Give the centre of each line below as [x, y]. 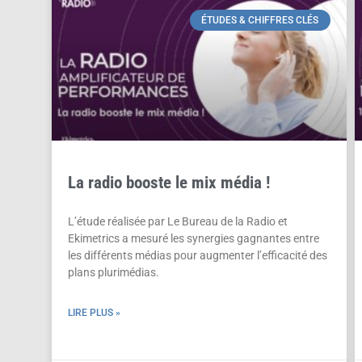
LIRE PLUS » [94, 313]
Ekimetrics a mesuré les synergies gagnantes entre [193, 239]
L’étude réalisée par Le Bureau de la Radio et [177, 222]
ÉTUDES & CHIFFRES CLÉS [260, 20]
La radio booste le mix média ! [168, 183]
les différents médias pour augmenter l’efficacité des [197, 256]
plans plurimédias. [113, 273]
